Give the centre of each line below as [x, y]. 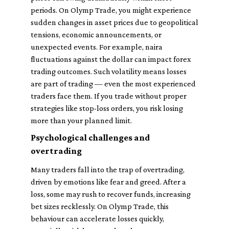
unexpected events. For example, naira [97, 47]
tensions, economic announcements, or [96, 35]
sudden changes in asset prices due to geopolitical [114, 22]
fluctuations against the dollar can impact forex [111, 59]
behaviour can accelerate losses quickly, [97, 219]
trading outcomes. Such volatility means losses [109, 71]
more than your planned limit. [81, 120]
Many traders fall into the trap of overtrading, [108, 169]
